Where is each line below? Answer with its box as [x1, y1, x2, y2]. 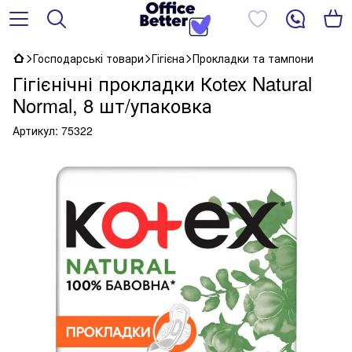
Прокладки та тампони [192, 50, 313, 66]
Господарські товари [33, 50, 144, 66]
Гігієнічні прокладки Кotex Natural [13, 69, 312, 97]
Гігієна [152, 50, 185, 66]
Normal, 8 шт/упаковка [13, 91, 212, 119]
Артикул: [13, 123, 58, 138]
